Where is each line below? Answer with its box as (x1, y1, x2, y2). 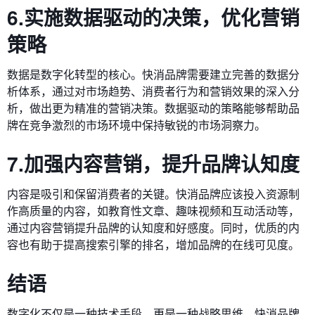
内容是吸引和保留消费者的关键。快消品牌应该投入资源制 (7, 185, 300, 202)
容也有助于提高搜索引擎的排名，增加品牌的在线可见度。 (7, 236, 300, 252)
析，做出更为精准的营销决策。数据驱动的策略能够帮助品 (7, 99, 300, 116)
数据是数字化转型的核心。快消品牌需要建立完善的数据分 (7, 65, 300, 82)
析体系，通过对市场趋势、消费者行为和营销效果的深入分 (7, 82, 300, 99)
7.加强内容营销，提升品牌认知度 (7, 148, 300, 178)
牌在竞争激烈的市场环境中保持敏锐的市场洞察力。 (7, 116, 266, 133)
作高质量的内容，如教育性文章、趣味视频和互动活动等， (7, 202, 300, 219)
